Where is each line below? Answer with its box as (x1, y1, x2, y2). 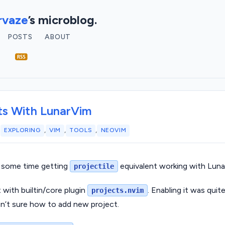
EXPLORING (4, 127, 41, 134)
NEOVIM (100, 127, 127, 134)
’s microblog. (28, 13, 97, 27)
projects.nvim (91, 186, 144, 194)
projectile (74, 162, 114, 170)
